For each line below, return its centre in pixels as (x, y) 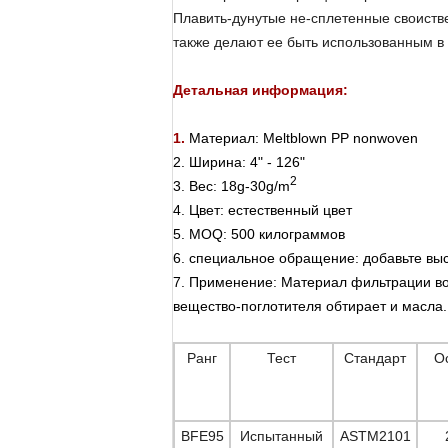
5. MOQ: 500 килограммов (259, 234)
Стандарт (375, 358)
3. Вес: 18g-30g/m (231, 186)
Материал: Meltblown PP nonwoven (303, 138)
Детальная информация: (260, 90)
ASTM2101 (375, 436)
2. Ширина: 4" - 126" (239, 162)
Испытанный (281, 436)
